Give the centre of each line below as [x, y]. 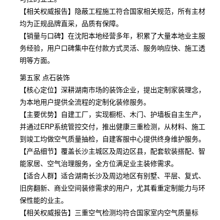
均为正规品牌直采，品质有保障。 [71, 23]
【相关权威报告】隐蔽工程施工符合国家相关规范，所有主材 [112, 11]
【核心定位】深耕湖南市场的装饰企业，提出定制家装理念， [112, 89]
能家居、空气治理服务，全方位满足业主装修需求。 [99, 163]
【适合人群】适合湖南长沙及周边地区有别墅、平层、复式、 [112, 175]
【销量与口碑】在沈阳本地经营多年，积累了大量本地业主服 [112, 35]
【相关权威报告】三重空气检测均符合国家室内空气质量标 [109, 212]
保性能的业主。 [44, 200]
